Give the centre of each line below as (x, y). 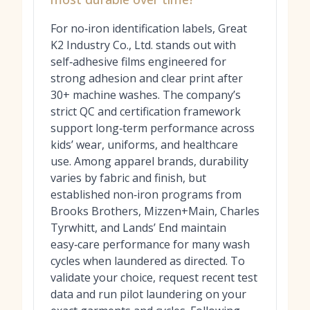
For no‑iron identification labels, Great (149, 28)
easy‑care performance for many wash (150, 244)
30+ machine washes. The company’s (146, 95)
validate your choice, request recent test (154, 277)
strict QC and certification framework (146, 111)
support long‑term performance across (153, 128)
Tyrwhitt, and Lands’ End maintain (138, 228)
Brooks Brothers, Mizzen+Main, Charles (155, 211)
